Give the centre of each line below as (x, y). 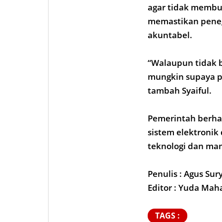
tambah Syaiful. (180, 90)
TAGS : (167, 215)
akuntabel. (170, 35)
